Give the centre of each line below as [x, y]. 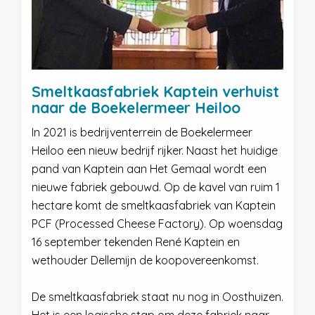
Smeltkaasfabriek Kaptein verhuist [155, 91]
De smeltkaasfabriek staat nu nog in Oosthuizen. [157, 297]
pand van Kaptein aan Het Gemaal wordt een [149, 169]
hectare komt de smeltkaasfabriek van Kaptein [154, 205]
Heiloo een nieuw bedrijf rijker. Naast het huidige [155, 150]
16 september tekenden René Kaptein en [136, 242]
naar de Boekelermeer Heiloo [136, 108]
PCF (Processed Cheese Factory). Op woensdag [157, 224]
